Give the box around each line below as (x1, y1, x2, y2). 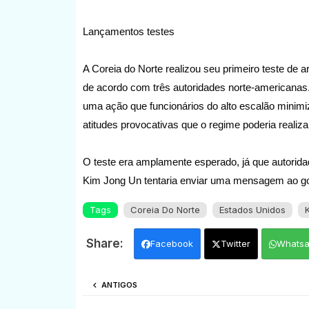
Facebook (150, 237, 193, 249)
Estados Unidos (219, 203, 286, 215)
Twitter (220, 237, 250, 249)
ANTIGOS (101, 279, 137, 290)
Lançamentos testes (82, 25, 175, 37)
